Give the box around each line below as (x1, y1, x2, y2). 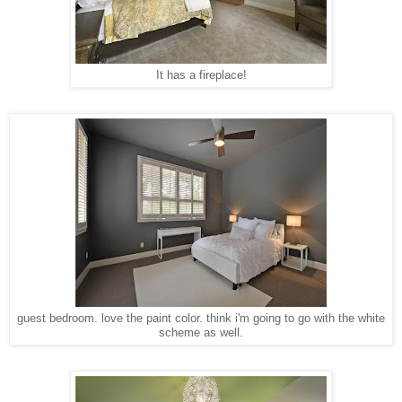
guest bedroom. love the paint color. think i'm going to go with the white (17, 311, 385, 325)
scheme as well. (159, 326, 243, 339)
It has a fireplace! (155, 68, 247, 82)
